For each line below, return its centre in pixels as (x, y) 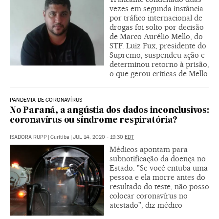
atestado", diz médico (146, 205)
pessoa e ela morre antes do (157, 177)
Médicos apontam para (149, 149)
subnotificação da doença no (158, 159)
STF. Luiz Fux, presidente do (158, 46)
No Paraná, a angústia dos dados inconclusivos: (109, 111)
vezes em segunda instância (156, 9)
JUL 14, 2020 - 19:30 (99, 137)
